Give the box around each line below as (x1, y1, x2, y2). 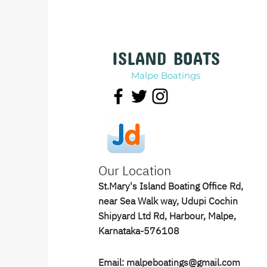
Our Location (98, 162, 171, 179)
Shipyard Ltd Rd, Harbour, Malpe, (98, 210, 236, 222)
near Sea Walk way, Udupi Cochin (98, 195, 238, 207)
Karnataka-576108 (98, 225, 179, 237)
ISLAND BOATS (112, 48, 221, 61)
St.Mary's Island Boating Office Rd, (98, 180, 243, 192)
